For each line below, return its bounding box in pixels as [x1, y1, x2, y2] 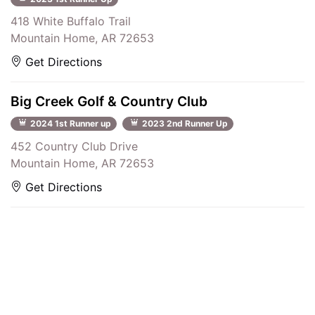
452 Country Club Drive [11, 139, 138, 154]
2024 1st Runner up [27, 118, 111, 129]
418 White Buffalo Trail [11, 14, 131, 29]
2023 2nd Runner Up [140, 118, 229, 129]
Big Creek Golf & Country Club [11, 93, 207, 110]
